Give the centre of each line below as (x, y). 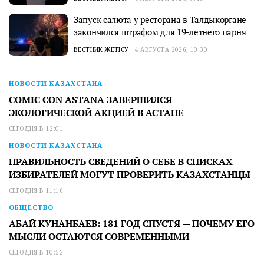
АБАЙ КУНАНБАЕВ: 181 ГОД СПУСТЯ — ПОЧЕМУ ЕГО (132, 224)
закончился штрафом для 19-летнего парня (160, 32)
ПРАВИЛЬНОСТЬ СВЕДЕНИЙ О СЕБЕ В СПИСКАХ (121, 162)
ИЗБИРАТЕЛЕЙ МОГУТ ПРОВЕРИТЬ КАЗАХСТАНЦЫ (130, 175)
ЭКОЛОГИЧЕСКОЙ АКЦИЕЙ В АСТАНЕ (96, 113)
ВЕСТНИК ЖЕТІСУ (101, 50)
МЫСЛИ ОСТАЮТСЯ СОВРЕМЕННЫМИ (99, 237)
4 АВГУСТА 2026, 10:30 (171, 50)
